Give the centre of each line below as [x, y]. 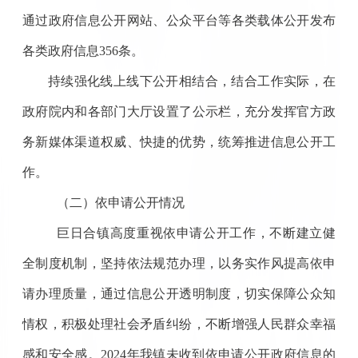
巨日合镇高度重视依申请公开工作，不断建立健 [196, 233]
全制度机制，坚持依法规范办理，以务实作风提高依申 [179, 263]
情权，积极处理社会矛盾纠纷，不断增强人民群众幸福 [179, 324]
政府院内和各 [62, 111]
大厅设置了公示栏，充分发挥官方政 [231, 111]
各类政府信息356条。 [83, 50]
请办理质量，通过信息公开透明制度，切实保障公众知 [179, 293]
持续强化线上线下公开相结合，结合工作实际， [185, 81]
